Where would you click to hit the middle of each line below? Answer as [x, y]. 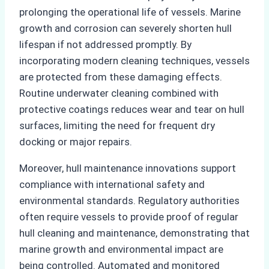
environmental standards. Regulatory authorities [129, 200]
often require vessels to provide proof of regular [129, 216]
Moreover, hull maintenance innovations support [128, 168]
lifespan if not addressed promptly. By [105, 44]
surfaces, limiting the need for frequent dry [117, 125]
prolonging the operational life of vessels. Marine [130, 12]
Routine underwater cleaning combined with [119, 93]
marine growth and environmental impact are [121, 249]
